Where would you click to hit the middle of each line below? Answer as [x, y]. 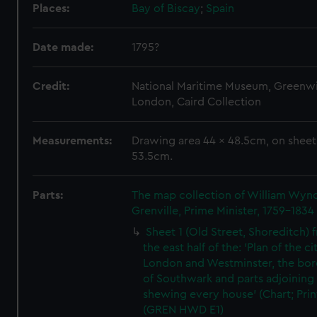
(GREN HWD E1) [184, 310]
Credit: [51, 86]
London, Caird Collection [197, 102]
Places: [51, 8]
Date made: [63, 47]
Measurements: [73, 141]
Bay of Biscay [166, 8]
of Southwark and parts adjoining [229, 279]
